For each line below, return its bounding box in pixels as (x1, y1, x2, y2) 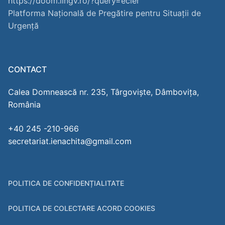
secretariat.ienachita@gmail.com (8, 136, 132, 146)
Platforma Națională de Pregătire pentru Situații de (8, 8, 201, 19)
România (8, 99, 41, 110)
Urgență (8, 21, 39, 31)
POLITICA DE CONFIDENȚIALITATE (8, 178, 124, 187)
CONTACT (8, 64, 47, 75)
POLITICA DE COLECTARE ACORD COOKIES (8, 203, 155, 212)
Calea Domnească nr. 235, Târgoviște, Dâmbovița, (8, 87, 199, 97)
